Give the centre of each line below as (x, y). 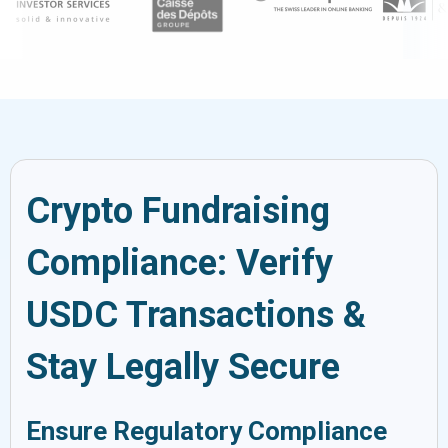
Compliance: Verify (179, 263)
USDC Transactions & (196, 315)
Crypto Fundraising (178, 211)
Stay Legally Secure (183, 367)
